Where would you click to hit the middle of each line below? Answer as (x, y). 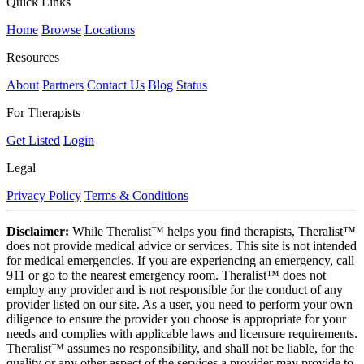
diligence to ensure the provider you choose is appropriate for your (176, 319)
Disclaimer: (38, 232)
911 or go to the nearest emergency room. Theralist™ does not (166, 275)
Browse (61, 30)
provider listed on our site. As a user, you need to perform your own (180, 305)
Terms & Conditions (136, 196)
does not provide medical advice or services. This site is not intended (182, 246)
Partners (63, 85)
